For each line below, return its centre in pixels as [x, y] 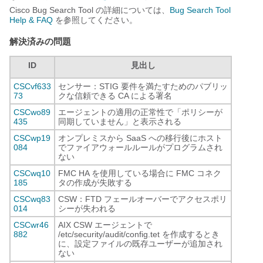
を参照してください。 [95, 20]
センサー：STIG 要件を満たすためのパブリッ [143, 86]
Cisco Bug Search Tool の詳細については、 [90, 10]
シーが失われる [87, 208]
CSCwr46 [31, 225]
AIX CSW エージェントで [105, 225]
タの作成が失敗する [95, 182]
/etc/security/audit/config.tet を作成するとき [139, 234]
